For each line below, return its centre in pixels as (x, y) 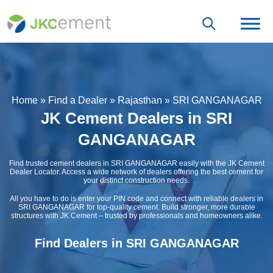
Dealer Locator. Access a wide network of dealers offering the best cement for (136, 172)
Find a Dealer (77, 100)
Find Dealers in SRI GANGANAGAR (136, 243)
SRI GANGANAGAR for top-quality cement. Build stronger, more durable (136, 207)
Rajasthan (140, 100)
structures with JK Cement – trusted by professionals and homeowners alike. (136, 215)
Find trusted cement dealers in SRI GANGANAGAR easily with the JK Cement (136, 163)
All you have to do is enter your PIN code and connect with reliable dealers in (136, 198)
